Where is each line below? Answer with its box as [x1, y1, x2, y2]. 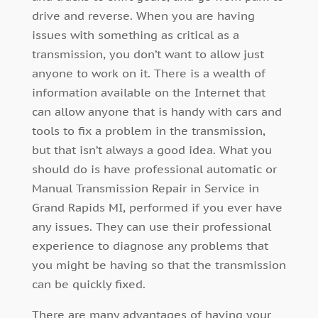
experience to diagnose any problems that [31, 238, 268, 253]
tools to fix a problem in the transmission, [31, 123, 265, 138]
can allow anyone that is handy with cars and [31, 104, 282, 119]
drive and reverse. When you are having [31, 8, 255, 23]
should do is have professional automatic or [31, 161, 277, 176]
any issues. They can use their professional [31, 219, 271, 234]
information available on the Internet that [31, 84, 265, 99]
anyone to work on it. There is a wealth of [31, 65, 265, 80]
